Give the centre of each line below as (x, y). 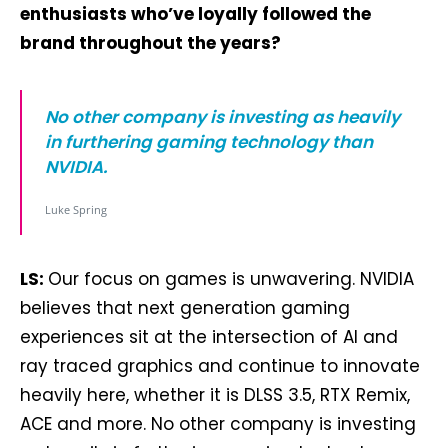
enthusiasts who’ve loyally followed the (195, 14)
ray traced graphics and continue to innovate (220, 366)
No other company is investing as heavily (222, 117)
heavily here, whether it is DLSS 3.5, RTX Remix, (215, 395)
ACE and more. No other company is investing (218, 424)
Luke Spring (76, 209)
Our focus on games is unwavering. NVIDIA (231, 279)
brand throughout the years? (150, 43)
